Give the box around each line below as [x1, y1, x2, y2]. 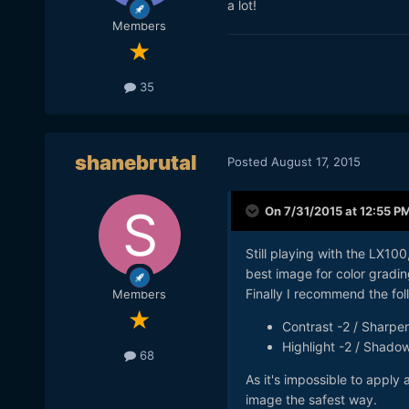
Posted [226, 153, 271, 169]
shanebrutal [74, 151, 197, 175]
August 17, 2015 [270, 153, 361, 169]
